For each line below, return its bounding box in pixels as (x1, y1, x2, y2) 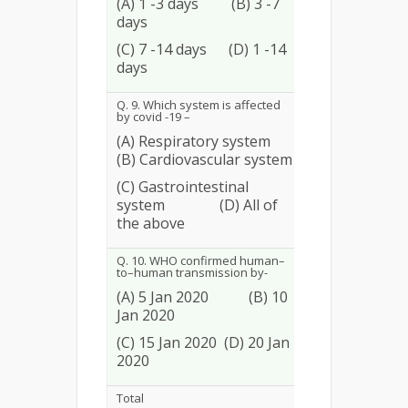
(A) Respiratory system (117, 131, 292, 151)
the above (117, 213, 185, 233)
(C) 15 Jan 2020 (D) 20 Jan (117, 332, 290, 352)
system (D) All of (117, 195, 278, 215)
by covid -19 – (117, 108, 190, 125)
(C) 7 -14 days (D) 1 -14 (117, 39, 286, 59)
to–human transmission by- (117, 264, 268, 280)
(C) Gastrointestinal (117, 177, 249, 197)
